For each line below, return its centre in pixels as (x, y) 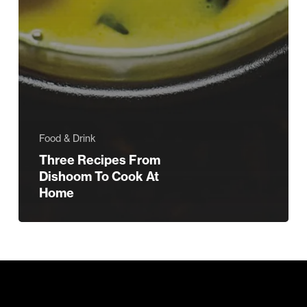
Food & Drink (67, 139)
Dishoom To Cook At (99, 177)
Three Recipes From (99, 160)
